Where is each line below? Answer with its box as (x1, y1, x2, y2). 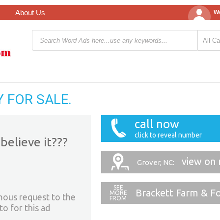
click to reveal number (134, 131, 202, 139)
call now (134, 117, 179, 131)
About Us (15, 8, 45, 17)
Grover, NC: (137, 158, 174, 166)
